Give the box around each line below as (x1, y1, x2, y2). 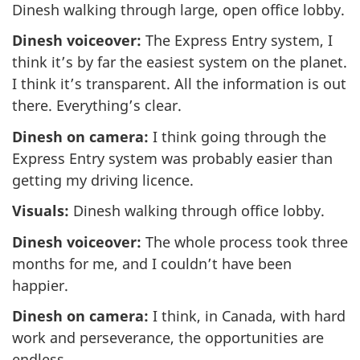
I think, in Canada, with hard (149, 306, 346, 326)
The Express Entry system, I (141, 31, 333, 51)
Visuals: (12, 201, 69, 221)
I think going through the (149, 126, 326, 146)
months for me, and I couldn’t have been (12, 253, 292, 273)
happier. (12, 275, 68, 295)
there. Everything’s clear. (12, 96, 182, 116)
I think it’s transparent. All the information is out (12, 74, 346, 94)
